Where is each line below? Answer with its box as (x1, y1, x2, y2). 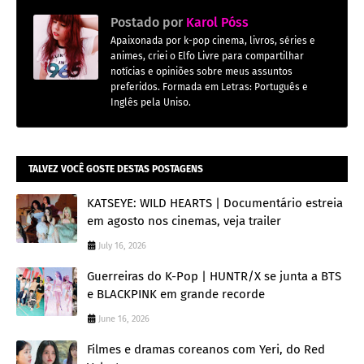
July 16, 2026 (98, 240, 146, 252)
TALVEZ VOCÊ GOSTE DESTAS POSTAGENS (28, 163, 203, 175)
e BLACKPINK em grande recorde (87, 287, 265, 302)
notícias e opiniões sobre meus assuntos (110, 66, 292, 78)
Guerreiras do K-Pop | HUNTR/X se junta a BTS (87, 269, 341, 284)
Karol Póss (183, 15, 249, 31)
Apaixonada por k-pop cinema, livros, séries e (110, 35, 315, 47)
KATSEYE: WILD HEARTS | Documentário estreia (87, 196, 343, 211)
